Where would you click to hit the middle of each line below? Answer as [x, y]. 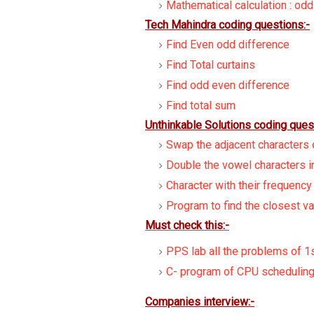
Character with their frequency [239, 185]
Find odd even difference [228, 85]
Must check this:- [187, 225]
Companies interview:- [200, 302]
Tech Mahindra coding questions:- [227, 25]
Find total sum [201, 105]
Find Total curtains [211, 65]
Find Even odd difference [228, 45]
